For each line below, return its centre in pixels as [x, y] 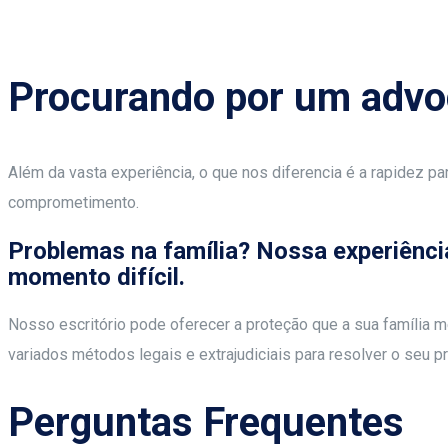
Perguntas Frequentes [206, 422]
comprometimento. [73, 202]
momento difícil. [96, 276]
